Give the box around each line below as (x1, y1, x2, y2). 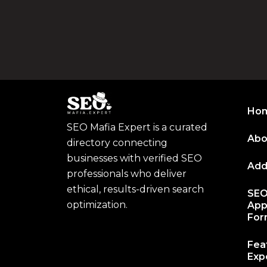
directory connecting (67, 137, 167, 149)
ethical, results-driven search (67, 184, 204, 195)
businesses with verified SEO (67, 153, 202, 164)
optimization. (67, 199, 128, 211)
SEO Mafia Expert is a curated (67, 122, 207, 133)
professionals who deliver (67, 168, 187, 180)
